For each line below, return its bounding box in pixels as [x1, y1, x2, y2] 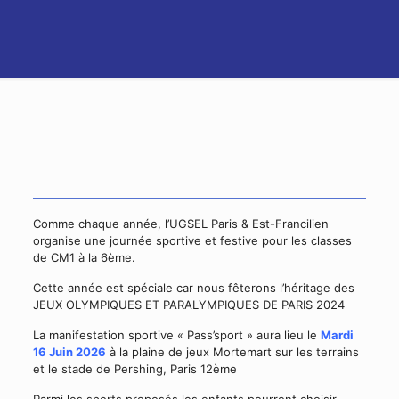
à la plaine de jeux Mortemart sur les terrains [109, 345, 359, 359]
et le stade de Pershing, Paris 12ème [32, 362, 237, 376]
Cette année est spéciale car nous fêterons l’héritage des [32, 281, 354, 295]
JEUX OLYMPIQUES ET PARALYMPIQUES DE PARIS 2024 [32, 297, 345, 312]
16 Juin [32, 345, 73, 359]
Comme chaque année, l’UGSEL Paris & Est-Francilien [32, 216, 329, 231]
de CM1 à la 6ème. [32, 250, 135, 265]
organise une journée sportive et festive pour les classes [32, 233, 352, 248]
